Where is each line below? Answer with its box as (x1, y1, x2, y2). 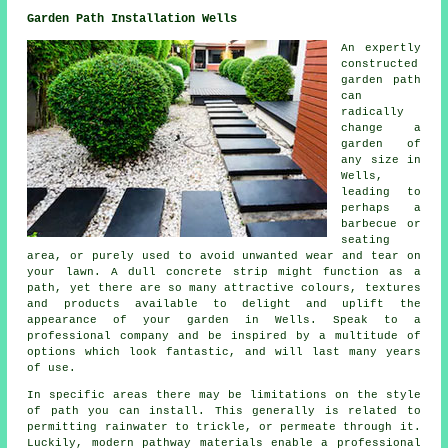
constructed (341, 58, 419, 71)
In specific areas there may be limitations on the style (27, 389, 421, 402)
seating (341, 234, 391, 247)
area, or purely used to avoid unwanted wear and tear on (27, 250, 421, 263)
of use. (27, 362, 77, 375)
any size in (341, 154, 421, 167)
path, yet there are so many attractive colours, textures (27, 282, 421, 295)
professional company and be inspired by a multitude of (27, 330, 421, 343)
